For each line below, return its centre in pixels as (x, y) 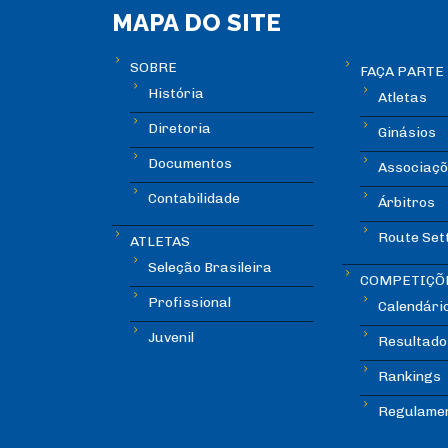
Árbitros (406, 203)
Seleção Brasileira (210, 268)
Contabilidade (194, 199)
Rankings (409, 377)
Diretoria (179, 129)
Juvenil (171, 338)
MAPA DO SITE (196, 23)
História (176, 94)
